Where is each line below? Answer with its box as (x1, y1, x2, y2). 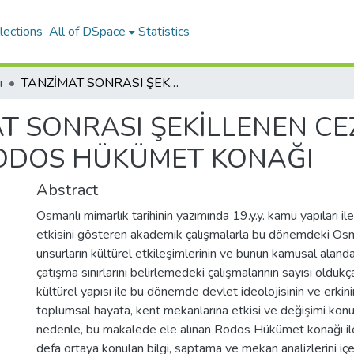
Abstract (36, 179, 98, 201)
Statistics (138, 23, 190, 40)
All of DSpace (49, 23, 126, 40)
